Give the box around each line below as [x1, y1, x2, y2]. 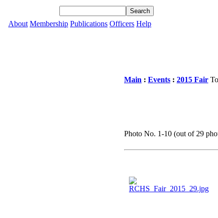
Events [148, 75, 170, 84]
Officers [109, 19, 134, 28]
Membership [30, 19, 68, 28]
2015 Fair [177, 75, 208, 84]
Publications [70, 19, 108, 28]
